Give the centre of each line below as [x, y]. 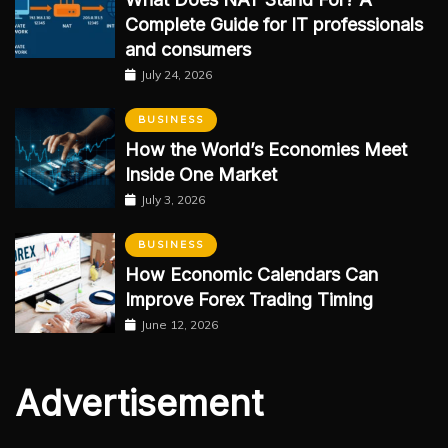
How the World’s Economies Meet [266, 150]
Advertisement [139, 403]
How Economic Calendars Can [251, 275]
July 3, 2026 [173, 200]
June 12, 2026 [179, 325]
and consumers [188, 50]
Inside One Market [201, 175]
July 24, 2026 [176, 75]
